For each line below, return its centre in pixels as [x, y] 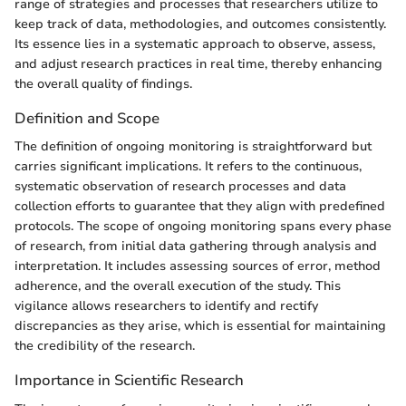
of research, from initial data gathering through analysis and [196, 246]
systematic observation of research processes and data [180, 187]
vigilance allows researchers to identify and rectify [166, 306]
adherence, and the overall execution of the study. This [178, 286]
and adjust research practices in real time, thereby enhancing [198, 64]
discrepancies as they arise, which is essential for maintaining [200, 326]
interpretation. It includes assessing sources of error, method [198, 266]
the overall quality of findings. [103, 84]
